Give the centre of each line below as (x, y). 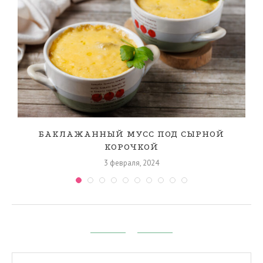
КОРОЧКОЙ (131, 147)
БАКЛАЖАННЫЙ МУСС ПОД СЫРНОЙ (131, 134)
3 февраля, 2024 (131, 163)
